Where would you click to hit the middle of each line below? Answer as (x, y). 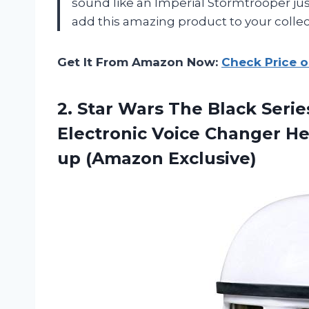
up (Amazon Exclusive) (157, 159)
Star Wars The (140, 109)
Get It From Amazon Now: (139, 62)
